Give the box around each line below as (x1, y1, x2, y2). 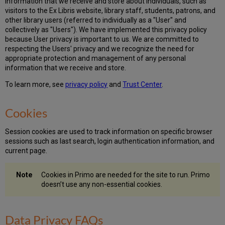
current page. (5, 146, 48, 155)
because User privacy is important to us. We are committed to (5, 35, 199, 43)
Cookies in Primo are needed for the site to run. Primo (41, 170, 210, 179)
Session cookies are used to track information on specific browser (5, 127, 213, 136)
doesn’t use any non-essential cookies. (41, 180, 163, 188)
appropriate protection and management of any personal (5, 54, 186, 62)
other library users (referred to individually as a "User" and (5, 16, 187, 24)
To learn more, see (5, 80, 66, 88)
